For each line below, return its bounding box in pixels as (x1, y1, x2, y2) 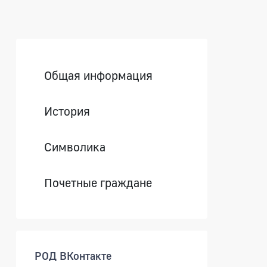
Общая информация (44, 67, 153, 82)
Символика (44, 139, 106, 154)
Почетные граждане (44, 175, 153, 190)
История (44, 103, 91, 118)
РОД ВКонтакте (35, 249, 112, 262)
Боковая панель (15, 38, 147, 60)
